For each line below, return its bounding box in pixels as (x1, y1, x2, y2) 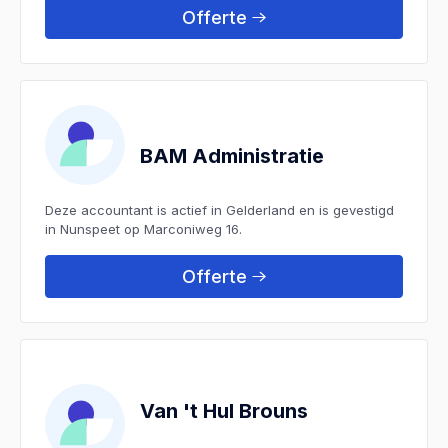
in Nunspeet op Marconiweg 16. (45, 220, 242, 237)
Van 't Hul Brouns (140, 398, 308, 423)
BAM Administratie (140, 143, 324, 168)
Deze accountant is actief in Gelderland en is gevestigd (45, 201, 394, 218)
